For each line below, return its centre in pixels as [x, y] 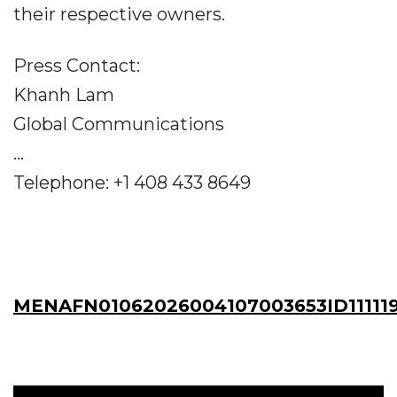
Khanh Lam [64, 95]
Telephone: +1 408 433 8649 [132, 183]
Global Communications [119, 124]
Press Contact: [77, 66]
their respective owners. [119, 14]
